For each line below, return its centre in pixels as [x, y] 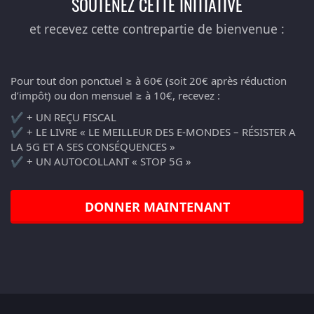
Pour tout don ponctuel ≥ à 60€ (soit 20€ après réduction [149, 80]
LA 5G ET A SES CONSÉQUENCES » [93, 146]
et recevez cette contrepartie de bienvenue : [157, 28]
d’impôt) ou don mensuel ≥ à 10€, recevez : [115, 95]
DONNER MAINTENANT [157, 206]
